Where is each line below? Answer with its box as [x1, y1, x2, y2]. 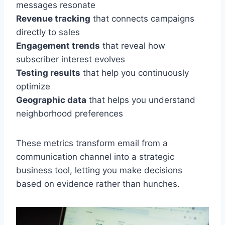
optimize [16, 81, 50, 91]
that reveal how [100, 40, 165, 51]
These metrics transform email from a [16, 138, 168, 148]
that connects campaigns [90, 13, 194, 24]
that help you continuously [80, 67, 189, 78]
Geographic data [16, 94, 86, 105]
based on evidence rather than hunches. [16, 178, 180, 189]
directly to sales [16, 27, 80, 37]
